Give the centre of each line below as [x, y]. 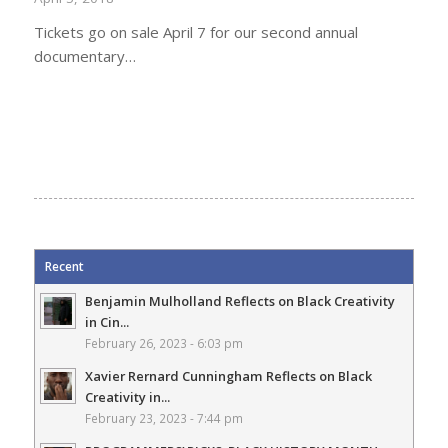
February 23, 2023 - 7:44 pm [163, 418]
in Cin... [106, 322]
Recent [64, 266]
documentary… [84, 56]
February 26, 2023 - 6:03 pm [163, 343]
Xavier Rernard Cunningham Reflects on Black [228, 376]
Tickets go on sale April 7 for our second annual [195, 32]
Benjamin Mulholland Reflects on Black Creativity [239, 301]
